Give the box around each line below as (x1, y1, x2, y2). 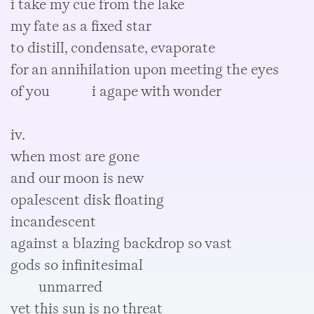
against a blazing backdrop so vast (11, 233, 233, 253)
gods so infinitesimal (11, 255, 144, 275)
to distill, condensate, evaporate (11, 38, 216, 57)
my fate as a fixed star (11, 16, 152, 36)
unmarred (11, 277, 103, 296)
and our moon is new (11, 168, 144, 188)
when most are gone (11, 146, 140, 166)
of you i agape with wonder (11, 81, 222, 101)
